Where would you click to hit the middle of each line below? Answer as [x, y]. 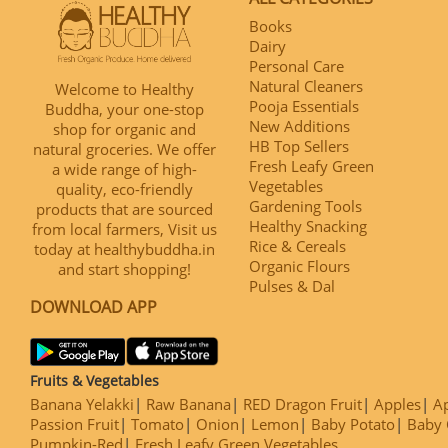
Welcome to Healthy [124, 89]
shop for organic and [124, 129]
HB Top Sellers [299, 146]
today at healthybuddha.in [124, 249]
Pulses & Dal [292, 286]
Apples [397, 403]
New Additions [299, 126]
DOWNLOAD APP [93, 307]
